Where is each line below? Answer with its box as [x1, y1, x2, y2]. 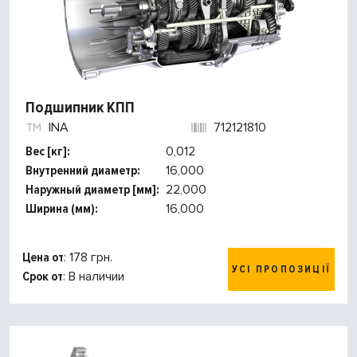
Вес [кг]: [25, 143, 70, 160]
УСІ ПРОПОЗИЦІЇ [232, 263, 331, 277]
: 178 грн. [64, 249, 112, 266]
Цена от [22, 249, 64, 266]
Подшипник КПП [25, 98, 135, 118]
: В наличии [63, 269, 124, 285]
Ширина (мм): [25, 201, 98, 218]
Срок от [22, 269, 63, 285]
